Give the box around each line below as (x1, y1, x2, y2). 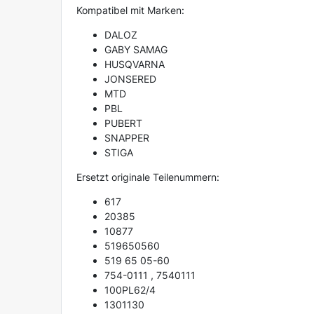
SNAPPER (104, 132, 149, 144)
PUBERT (104, 117, 142, 130)
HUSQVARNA (104, 58, 165, 71)
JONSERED (104, 73, 156, 86)
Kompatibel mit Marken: (76, 4, 184, 17)
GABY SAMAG (104, 43, 168, 56)
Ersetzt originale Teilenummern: (76, 171, 219, 184)
